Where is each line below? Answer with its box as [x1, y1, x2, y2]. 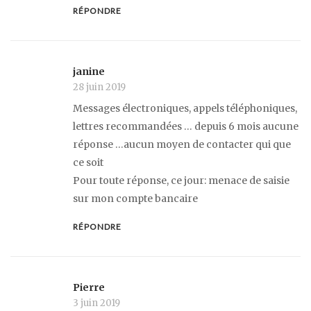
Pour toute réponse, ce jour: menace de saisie [73, 174, 289, 187]
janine [73, 65, 105, 78]
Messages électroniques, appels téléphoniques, [73, 102, 297, 115]
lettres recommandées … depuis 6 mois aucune [73, 120, 299, 133]
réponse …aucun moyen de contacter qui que [73, 138, 291, 151]
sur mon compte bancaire [73, 192, 198, 205]
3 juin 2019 [73, 296, 120, 309]
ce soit [73, 156, 103, 169]
